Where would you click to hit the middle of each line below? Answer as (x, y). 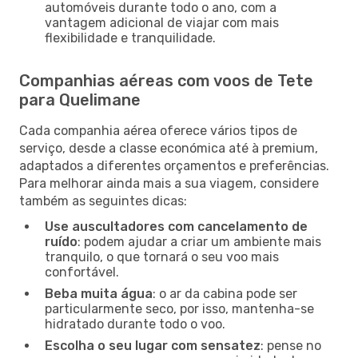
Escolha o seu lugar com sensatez (153, 345)
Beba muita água (99, 293)
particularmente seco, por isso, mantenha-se (179, 308)
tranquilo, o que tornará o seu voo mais (162, 257)
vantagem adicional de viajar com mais (162, 22)
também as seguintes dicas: (103, 201)
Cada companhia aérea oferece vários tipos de (158, 130)
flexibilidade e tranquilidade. (130, 38)
